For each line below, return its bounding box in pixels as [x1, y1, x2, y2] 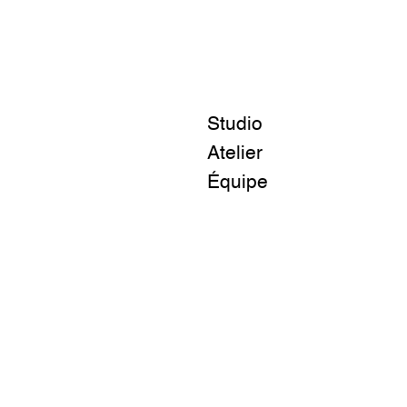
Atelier [207, 144, 263, 164]
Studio [207, 115, 263, 134]
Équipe [207, 174, 269, 193]
